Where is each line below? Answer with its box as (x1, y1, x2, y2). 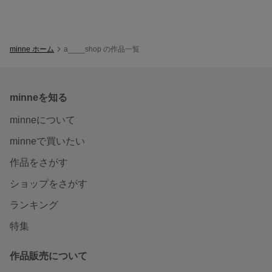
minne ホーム (10, 44, 54, 53)
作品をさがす (10, 157, 68, 168)
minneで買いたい (10, 135, 85, 146)
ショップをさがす (10, 178, 87, 189)
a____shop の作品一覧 (64, 44, 140, 53)
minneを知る (10, 92, 67, 103)
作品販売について (10, 250, 87, 261)
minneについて (10, 114, 75, 125)
